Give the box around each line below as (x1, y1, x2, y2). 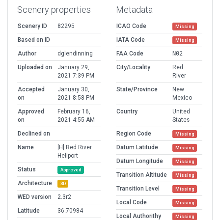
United (172, 108, 190, 115)
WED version (18, 193, 52, 201)
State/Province (116, 86, 158, 93)
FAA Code (116, 50, 143, 57)
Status (18, 166, 36, 173)
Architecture (18, 180, 52, 187)
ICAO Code (116, 23, 146, 30)
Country (116, 108, 137, 115)
